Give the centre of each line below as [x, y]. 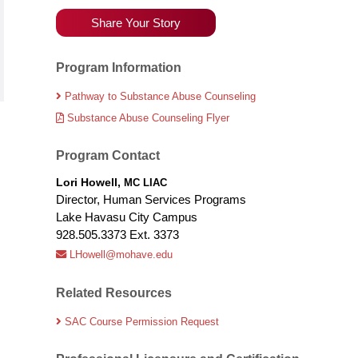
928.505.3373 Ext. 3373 [117, 235]
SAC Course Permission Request [141, 321]
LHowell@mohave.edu [121, 255]
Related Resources [113, 292]
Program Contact [107, 156]
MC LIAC [145, 183]
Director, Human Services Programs [151, 200]
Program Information [118, 67]
